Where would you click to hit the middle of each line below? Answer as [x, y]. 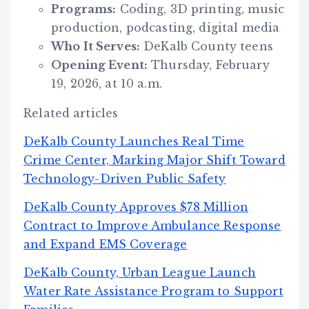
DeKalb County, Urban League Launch [140, 273]
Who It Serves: [96, 47]
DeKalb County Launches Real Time [134, 142]
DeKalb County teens [207, 47]
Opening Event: [100, 65]
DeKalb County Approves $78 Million [136, 207]
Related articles [71, 113]
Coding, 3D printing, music [200, 9]
